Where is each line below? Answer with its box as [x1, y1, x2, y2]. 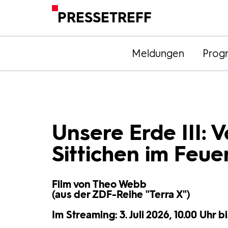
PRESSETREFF [58, 9, 152, 26]
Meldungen [131, 47, 184, 60]
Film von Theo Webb [52, 178, 147, 190]
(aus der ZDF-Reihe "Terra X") [52, 188, 190, 201]
